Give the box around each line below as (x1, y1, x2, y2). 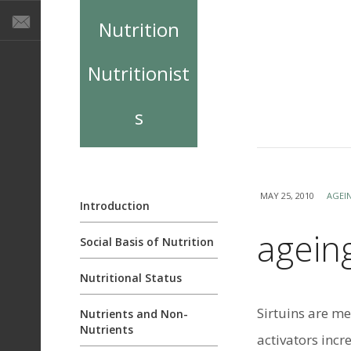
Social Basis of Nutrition (80, 234, 214, 249)
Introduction (80, 198, 150, 213)
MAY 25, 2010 (260, 190, 314, 201)
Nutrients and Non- (80, 306, 188, 321)
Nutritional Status (80, 270, 182, 285)
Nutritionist (88, 60, 190, 86)
